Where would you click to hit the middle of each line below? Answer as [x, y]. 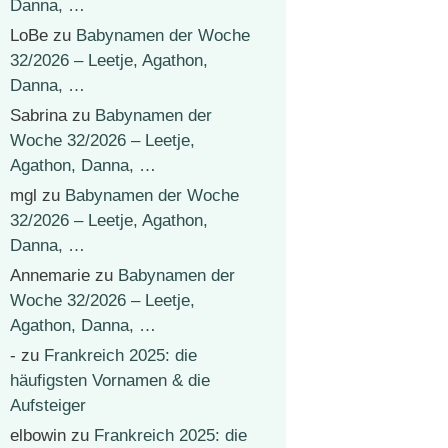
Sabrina [38, 115]
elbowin [38, 435]
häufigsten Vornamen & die [110, 380]
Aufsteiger [48, 405]
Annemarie [50, 275]
